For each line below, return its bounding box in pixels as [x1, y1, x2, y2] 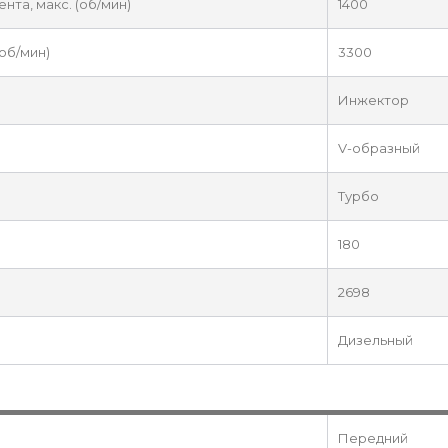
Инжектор [338, 92, 409, 108]
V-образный [338, 140, 420, 156]
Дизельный [338, 332, 413, 348]
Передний [338, 430, 408, 446]
